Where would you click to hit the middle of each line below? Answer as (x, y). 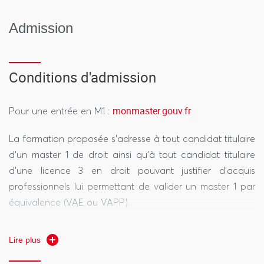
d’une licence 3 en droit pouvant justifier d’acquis (132, 170)
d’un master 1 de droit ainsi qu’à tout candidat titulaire (132, 154)
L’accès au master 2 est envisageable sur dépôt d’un (132, 230)
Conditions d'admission (82, 77)
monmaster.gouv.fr (152, 111)
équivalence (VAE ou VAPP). (69, 202)
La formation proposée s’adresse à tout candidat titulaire (132, 138)
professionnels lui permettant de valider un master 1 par (132, 186)
